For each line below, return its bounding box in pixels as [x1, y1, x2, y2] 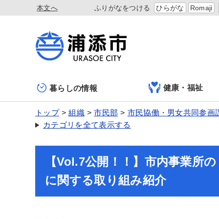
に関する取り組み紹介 [45, 174, 167, 187]
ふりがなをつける [94, 4, 151, 12]
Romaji [190, 4, 213, 12]
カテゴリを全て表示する [43, 121, 131, 129]
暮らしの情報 [49, 84, 97, 92]
